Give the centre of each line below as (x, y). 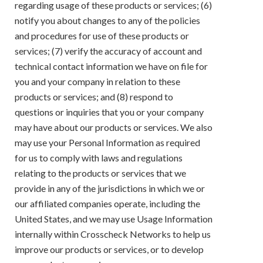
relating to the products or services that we (100, 173)
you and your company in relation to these (97, 81)
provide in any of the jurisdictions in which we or (110, 188)
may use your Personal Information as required (107, 142)
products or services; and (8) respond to (94, 96)
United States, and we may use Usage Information (114, 218)
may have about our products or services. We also (114, 127)
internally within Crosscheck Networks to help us (113, 234)
